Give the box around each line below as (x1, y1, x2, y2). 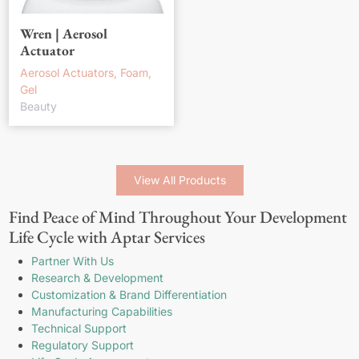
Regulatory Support (30, 338, 134, 353)
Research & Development (30, 271, 163, 285)
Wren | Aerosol (19, 24, 107, 43)
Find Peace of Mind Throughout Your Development (8, 206, 347, 228)
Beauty (19, 99, 57, 114)
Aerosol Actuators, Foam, (19, 66, 151, 80)
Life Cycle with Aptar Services (8, 226, 205, 248)
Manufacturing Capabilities (30, 305, 172, 319)
